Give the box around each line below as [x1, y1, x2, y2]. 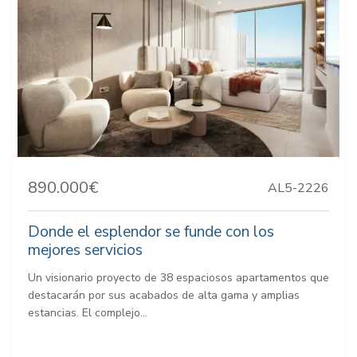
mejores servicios [28, 240, 143, 261]
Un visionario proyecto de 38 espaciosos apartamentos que [28, 270, 329, 286]
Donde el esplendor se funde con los [28, 222, 274, 243]
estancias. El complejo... [28, 305, 147, 321]
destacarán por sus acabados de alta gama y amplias [28, 288, 300, 304]
